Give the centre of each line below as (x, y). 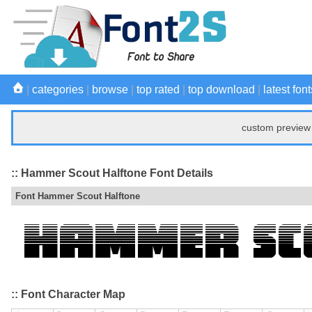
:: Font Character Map (68, 295)
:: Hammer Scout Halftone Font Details (112, 173)
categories (58, 89)
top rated (158, 89)
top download (221, 89)
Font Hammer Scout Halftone (78, 196)
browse (110, 89)
